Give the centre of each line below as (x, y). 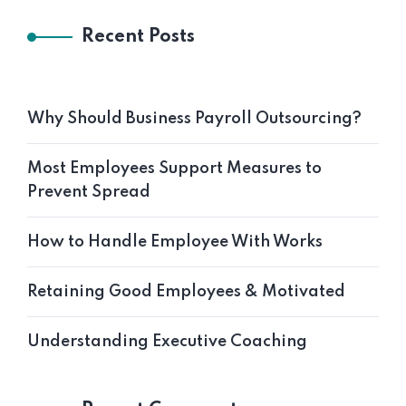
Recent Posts (138, 37)
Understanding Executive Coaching (167, 342)
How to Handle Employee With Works (175, 242)
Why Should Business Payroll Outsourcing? (194, 119)
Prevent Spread (89, 192)
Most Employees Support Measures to (174, 169)
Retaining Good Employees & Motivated (186, 292)
